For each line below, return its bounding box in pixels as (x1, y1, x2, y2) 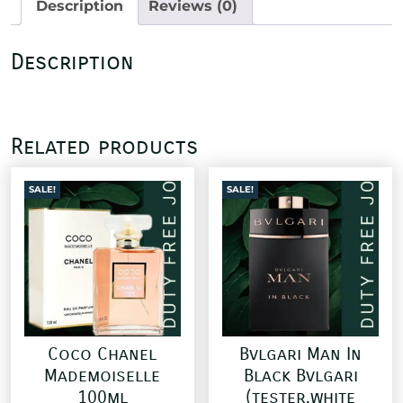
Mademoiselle (44, 365, 161, 387)
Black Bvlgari (243, 365, 358, 387)
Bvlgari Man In (239, 344, 363, 365)
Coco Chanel (48, 344, 157, 365)
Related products (11, 132, 198, 160)
